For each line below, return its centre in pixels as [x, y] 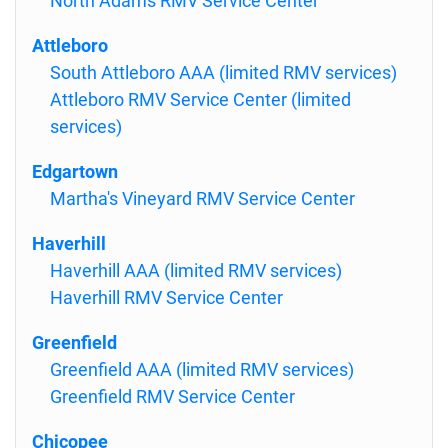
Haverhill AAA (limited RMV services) [196, 270]
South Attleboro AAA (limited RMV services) [223, 72]
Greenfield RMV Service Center [172, 396]
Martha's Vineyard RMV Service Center [202, 198]
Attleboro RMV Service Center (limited [200, 99]
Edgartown [75, 171]
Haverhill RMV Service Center [166, 297]
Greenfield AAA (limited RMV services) [202, 369]
